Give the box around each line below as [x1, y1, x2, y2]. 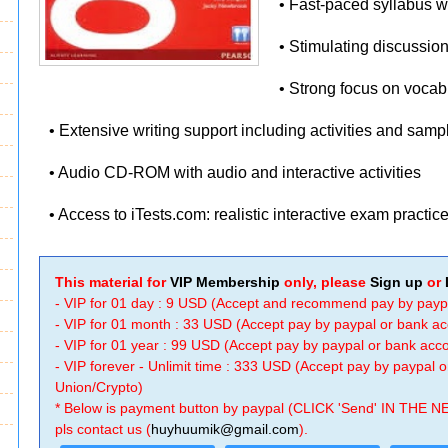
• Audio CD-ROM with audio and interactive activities [49, 164, 422, 181]
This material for [55, 274, 171, 290]
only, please [280, 274, 371, 290]
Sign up [370, 274, 424, 290]
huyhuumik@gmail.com [151, 421, 300, 437]
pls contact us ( [55, 421, 152, 437]
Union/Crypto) [55, 379, 144, 395]
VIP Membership [170, 274, 281, 290]
